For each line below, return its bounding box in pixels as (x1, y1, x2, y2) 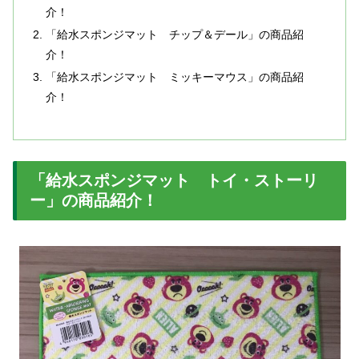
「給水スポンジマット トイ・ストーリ (30, 171, 318, 189)
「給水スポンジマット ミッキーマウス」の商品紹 (46, 70, 305, 83)
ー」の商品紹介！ (30, 191, 158, 209)
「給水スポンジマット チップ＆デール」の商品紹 (46, 28, 305, 42)
